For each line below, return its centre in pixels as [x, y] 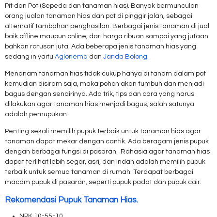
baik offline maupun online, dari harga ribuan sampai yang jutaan [107, 36]
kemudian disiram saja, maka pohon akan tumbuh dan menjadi [104, 84]
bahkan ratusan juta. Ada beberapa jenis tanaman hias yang [101, 46]
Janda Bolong [125, 57]
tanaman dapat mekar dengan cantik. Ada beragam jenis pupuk [107, 141]
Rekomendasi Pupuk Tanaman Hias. [71, 200]
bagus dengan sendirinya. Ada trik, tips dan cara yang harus [100, 94]
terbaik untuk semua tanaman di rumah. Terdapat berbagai [99, 172]
